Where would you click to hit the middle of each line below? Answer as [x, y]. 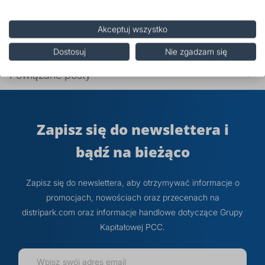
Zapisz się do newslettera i [132, 129]
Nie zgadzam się [196, 51]
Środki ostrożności [53, 17]
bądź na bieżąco [132, 151]
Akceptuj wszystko [132, 29]
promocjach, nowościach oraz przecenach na [132, 197]
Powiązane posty [50, 75]
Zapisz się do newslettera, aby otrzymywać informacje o [132, 182]
